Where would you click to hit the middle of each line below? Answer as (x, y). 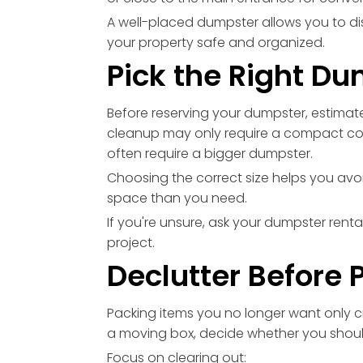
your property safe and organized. (216, 43)
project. (131, 243)
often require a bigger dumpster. (210, 154)
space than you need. (177, 199)
